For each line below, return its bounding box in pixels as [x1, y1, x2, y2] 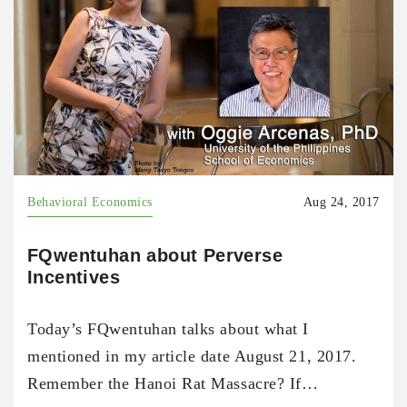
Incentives [27, 267, 121, 288]
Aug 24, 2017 [303, 195, 380, 210]
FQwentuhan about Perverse [27, 245, 283, 266]
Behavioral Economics [27, 195, 153, 210]
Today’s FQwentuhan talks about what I [27, 320, 309, 339]
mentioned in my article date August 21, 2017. [27, 347, 357, 366]
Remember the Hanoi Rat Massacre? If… [27, 374, 319, 393]
